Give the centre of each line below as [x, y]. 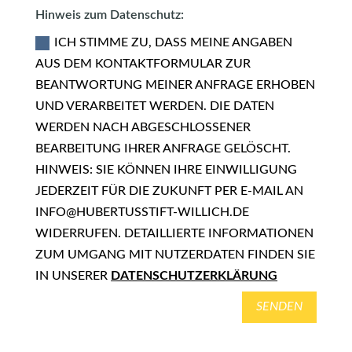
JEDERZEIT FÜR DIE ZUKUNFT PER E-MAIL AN [170, 191]
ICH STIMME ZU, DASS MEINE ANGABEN [174, 42]
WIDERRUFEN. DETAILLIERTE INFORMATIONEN [175, 233]
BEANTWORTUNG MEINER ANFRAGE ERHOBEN [176, 84]
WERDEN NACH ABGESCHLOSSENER [143, 127]
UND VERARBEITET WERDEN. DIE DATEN [155, 106]
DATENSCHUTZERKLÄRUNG [194, 275]
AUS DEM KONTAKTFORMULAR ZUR [143, 63]
